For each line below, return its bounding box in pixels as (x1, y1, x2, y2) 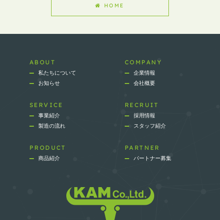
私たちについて (38, 69, 76, 77)
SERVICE (29, 101, 63, 109)
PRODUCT (29, 144, 66, 152)
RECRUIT (125, 101, 159, 109)
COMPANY (125, 58, 163, 66)
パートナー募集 (134, 155, 171, 162)
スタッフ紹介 (134, 122, 166, 130)
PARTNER (125, 144, 160, 152)
